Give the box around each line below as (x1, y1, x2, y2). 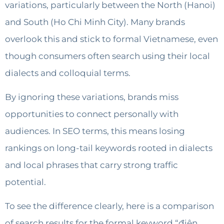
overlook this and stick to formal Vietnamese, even (5, 33, 218, 44)
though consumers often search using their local (5, 50, 210, 61)
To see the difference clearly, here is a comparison (5, 201, 214, 211)
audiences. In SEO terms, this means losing (5, 126, 185, 136)
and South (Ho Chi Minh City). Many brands (5, 16, 185, 27)
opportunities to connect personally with (5, 109, 178, 119)
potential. (5, 177, 46, 187)
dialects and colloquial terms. (5, 67, 130, 78)
